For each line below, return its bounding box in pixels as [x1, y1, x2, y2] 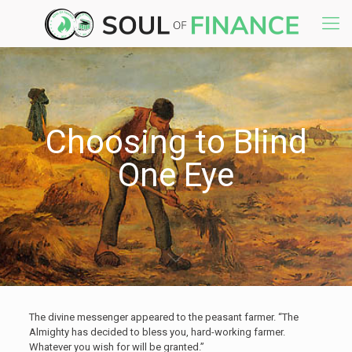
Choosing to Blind [45, 123, 307, 161]
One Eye [118, 156, 234, 194]
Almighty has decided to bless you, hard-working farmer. [28, 326, 285, 338]
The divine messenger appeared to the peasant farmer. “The [28, 311, 299, 323]
